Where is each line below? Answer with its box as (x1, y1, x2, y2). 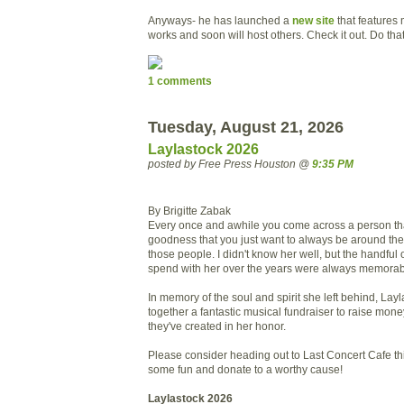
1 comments (148, 75, 212, 87)
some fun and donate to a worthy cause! (148, 363, 343, 375)
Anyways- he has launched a (148, 14, 292, 26)
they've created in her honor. (148, 319, 286, 332)
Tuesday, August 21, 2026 (148, 118, 344, 137)
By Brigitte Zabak (148, 204, 231, 216)
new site (292, 14, 335, 26)
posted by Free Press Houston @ (148, 158, 312, 170)
